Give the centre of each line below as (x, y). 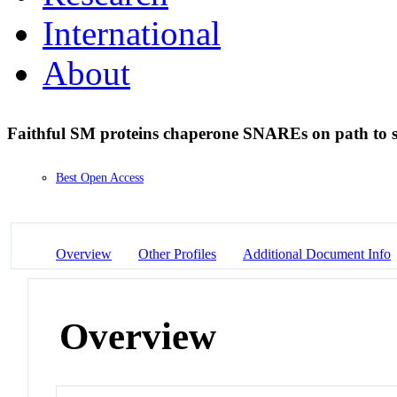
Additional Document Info (317, 253)
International (132, 33)
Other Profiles (177, 253)
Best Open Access (100, 178)
